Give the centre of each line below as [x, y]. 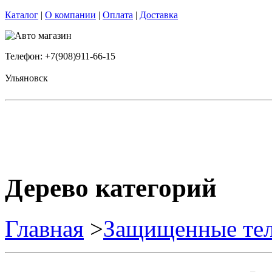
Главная [44, 228]
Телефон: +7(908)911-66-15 [60, 56]
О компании [70, 15]
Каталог [22, 15]
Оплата [118, 15]
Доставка [159, 15]
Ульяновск [26, 78]
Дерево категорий [111, 188]
